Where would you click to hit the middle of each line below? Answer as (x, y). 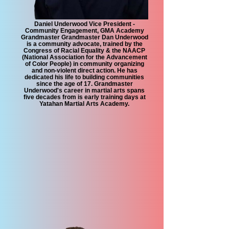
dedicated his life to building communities (84, 77)
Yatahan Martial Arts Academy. (84, 104)
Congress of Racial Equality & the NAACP (84, 50)
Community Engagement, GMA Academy (84, 30)
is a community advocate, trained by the (84, 44)
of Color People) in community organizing (84, 64)
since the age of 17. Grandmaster (84, 84)
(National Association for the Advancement (84, 57)
